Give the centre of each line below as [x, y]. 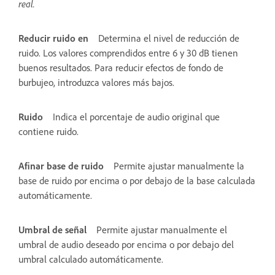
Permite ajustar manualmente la [179, 166]
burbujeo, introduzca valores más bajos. [96, 83]
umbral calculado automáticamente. [91, 259]
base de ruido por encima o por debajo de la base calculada [137, 181]
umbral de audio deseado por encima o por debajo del [126, 245]
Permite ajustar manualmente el [162, 230]
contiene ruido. [48, 132]
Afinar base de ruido [61, 166]
